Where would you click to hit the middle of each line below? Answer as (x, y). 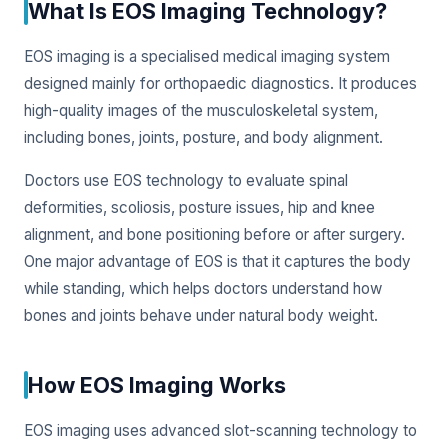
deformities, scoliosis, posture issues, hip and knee (199, 207)
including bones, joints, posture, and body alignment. (203, 137)
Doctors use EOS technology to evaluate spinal (186, 180)
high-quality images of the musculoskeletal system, (201, 110)
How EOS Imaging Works (157, 384)
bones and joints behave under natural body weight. (201, 315)
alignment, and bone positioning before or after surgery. (214, 234)
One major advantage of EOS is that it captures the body (217, 261)
